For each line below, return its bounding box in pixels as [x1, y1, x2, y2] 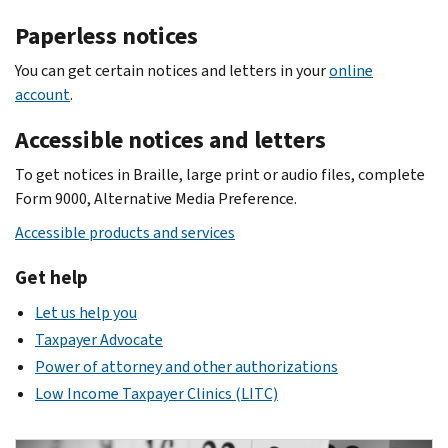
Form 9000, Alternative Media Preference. [15, 187, 297, 209]
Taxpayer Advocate [35, 328, 163, 350]
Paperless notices [15, 19, 198, 52]
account [15, 83, 70, 105]
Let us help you [35, 301, 137, 323]
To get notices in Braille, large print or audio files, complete [15, 163, 425, 185]
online [329, 59, 373, 81]
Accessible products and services [15, 221, 235, 243]
